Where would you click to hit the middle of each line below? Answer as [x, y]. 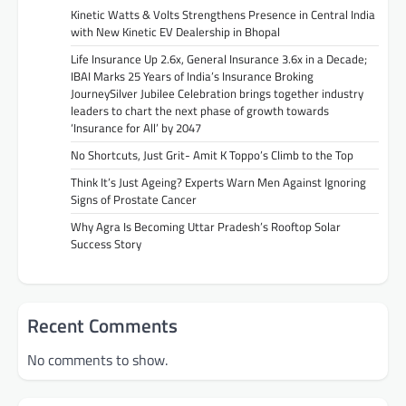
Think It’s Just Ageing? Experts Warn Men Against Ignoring [218, 182]
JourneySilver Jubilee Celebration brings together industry [217, 93]
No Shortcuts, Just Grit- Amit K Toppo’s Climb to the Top [212, 155]
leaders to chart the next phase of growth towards [200, 110]
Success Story [106, 243]
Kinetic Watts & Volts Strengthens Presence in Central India [223, 14]
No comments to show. [97, 359]
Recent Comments [102, 325]
